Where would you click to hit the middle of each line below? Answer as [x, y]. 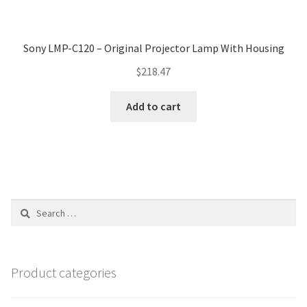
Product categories [64, 273]
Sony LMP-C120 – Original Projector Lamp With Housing [153, 48]
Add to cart [153, 106]
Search [25, 207]
